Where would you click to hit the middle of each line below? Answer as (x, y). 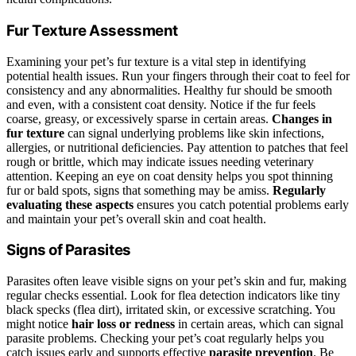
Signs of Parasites (69, 250)
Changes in (302, 118)
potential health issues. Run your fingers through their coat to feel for (178, 75)
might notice (39, 323)
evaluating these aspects (70, 204)
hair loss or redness (123, 323)
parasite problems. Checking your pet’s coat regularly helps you (165, 338)
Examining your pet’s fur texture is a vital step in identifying (156, 61)
